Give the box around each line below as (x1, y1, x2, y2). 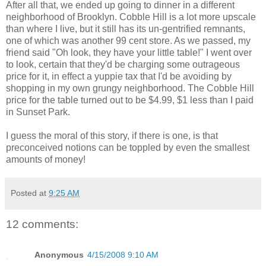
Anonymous (34, 250, 84, 260)
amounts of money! (6, 154, 85, 164)
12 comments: (6, 217, 78, 230)
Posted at (11, 188, 49, 198)
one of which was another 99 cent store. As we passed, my (6, 35, 251, 46)
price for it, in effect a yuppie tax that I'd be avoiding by (6, 71, 232, 81)
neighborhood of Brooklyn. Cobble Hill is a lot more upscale (6, 11, 256, 22)
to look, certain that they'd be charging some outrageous (6, 59, 240, 69)
